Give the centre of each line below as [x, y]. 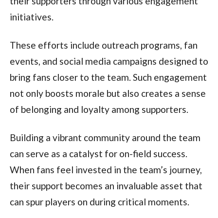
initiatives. [31, 17]
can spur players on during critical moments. [99, 202]
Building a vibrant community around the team [105, 138]
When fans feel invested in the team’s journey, [106, 170]
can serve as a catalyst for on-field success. [98, 154]
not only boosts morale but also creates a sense [108, 93]
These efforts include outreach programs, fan [103, 45]
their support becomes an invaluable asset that [106, 186]
